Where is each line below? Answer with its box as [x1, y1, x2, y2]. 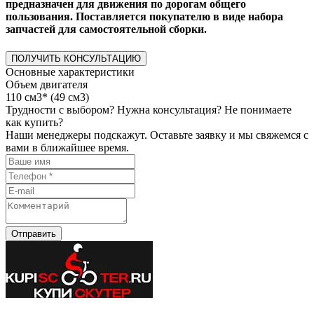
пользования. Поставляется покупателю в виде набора [6, 11, 283, 23]
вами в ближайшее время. [6, 141, 129, 153]
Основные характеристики [6, 65, 135, 78]
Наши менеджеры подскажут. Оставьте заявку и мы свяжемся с [6, 128, 308, 141]
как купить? [6, 116, 63, 128]
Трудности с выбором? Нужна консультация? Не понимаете [6, 103, 292, 116]
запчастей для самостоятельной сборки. [6, 23, 207, 36]
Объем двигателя [6, 78, 88, 90]
